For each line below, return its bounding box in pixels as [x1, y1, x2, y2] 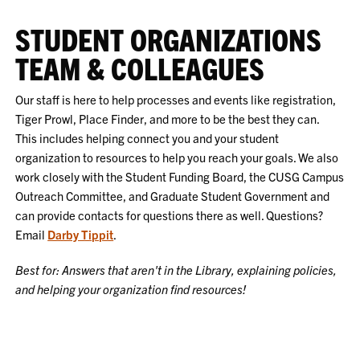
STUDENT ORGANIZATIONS [15, 19, 322, 57]
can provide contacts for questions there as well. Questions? [15, 207, 324, 223]
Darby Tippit [47, 226, 114, 242]
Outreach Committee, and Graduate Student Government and [15, 187, 330, 203]
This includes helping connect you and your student [15, 129, 280, 145]
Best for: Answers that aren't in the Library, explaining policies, [15, 261, 337, 277]
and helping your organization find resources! [15, 280, 247, 297]
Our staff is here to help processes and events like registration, [15, 91, 337, 107]
